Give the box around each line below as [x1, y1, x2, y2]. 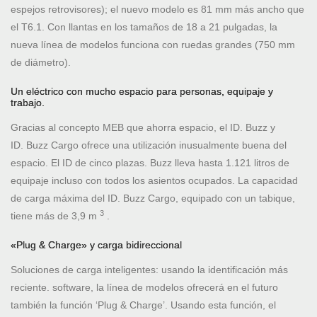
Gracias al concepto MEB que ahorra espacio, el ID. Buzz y [11, 122, 275, 134]
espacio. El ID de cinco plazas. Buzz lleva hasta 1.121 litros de [11, 157, 289, 169]
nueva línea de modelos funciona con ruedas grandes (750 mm [11, 39, 295, 51]
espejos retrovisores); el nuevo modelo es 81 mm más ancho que [11, 4, 304, 16]
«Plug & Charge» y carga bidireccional [11, 239, 182, 251]
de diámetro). [11, 57, 71, 69]
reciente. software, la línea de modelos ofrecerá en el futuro [11, 282, 278, 294]
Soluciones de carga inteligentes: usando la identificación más [11, 264, 288, 276]
